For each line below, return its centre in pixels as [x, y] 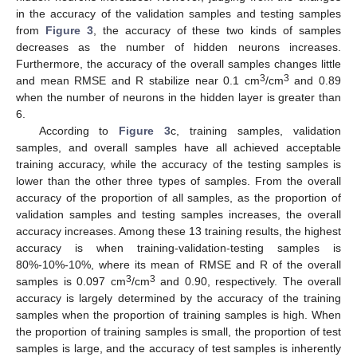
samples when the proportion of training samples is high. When [178, 314]
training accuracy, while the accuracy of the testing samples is [178, 164]
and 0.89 [315, 80]
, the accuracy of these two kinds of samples [217, 30]
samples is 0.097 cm [71, 281]
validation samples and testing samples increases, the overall [178, 214]
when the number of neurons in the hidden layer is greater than [178, 97]
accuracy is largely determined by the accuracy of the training [178, 298]
